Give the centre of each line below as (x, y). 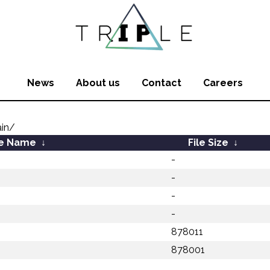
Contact (162, 83)
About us (98, 83)
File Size (208, 143)
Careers (223, 83)
